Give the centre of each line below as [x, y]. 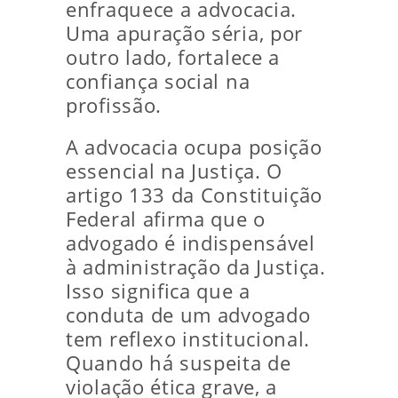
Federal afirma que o [166, 219]
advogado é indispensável [191, 243]
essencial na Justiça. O [175, 171]
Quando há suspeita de [179, 363]
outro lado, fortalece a [173, 58]
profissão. [114, 106]
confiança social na [158, 82]
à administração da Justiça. [196, 267]
